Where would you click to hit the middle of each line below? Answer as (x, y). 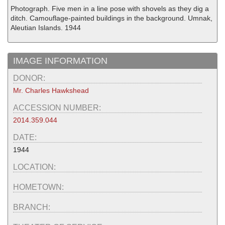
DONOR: (30, 78)
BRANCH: (33, 207)
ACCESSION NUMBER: (58, 108)
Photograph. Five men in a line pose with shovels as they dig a (110, 8)
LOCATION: (35, 167)
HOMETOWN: (39, 187)
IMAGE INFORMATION (60, 61)
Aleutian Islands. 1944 (46, 27)
